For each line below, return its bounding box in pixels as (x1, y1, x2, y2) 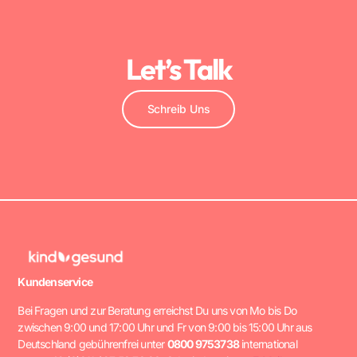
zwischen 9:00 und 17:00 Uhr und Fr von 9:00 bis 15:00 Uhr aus (18, 320, 312, 334)
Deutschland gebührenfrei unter (18, 336, 167, 351)
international (239, 336, 297, 351)
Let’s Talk (125, 50, 232, 87)
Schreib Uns (147, 101, 210, 116)
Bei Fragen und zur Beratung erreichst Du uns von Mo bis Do (18, 303, 296, 317)
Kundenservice (18, 275, 92, 289)
